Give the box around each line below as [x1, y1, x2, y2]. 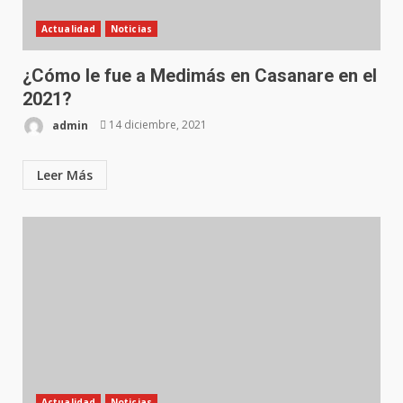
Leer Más [37, 166, 93, 184]
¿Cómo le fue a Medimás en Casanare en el [22, 64, 377, 86]
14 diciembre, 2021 [106, 117, 207, 133]
